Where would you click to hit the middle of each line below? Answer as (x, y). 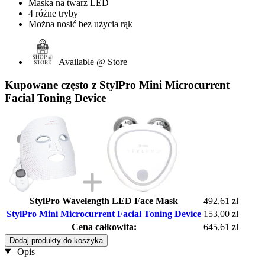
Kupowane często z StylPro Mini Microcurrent (117, 85)
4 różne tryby (53, 14)
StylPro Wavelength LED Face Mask (104, 201)
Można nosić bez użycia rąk (80, 24)
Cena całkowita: (104, 227)
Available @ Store (93, 62)
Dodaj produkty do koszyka (56, 240)
